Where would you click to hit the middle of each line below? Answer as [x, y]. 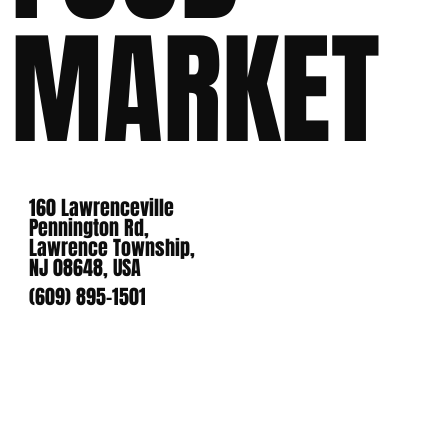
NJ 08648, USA [85, 268]
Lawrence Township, [112, 248]
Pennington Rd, [89, 228]
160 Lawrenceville [102, 208]
